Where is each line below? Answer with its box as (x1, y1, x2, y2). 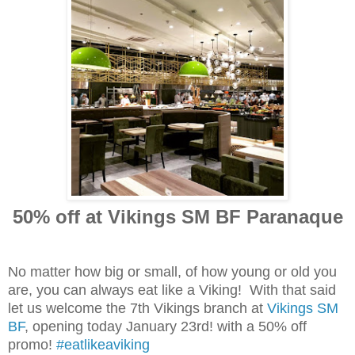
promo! (8, 336, 56, 353)
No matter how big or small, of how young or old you (8, 263, 337, 280)
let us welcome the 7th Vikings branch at (8, 300, 267, 316)
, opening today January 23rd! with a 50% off (25, 318, 307, 334)
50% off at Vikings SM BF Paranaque (12, 205, 343, 227)
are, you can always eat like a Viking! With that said (8, 281, 336, 298)
